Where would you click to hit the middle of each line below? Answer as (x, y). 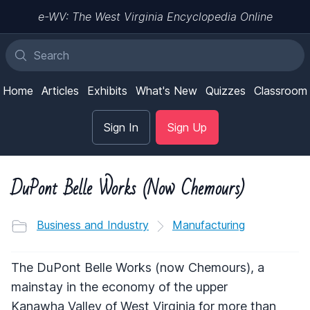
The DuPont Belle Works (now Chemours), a (138, 267)
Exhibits (107, 91)
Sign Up (187, 127)
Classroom (281, 91)
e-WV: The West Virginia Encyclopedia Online (155, 17)
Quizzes (226, 91)
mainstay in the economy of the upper (119, 286)
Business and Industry (93, 225)
